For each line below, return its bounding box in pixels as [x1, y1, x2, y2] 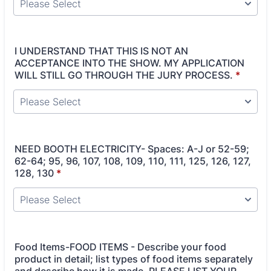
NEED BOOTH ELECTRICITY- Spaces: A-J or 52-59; [15, 143, 249, 155]
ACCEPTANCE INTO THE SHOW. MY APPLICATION [15, 57, 244, 69]
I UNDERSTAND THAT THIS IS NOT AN [15, 45, 188, 57]
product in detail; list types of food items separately [15, 253, 253, 265]
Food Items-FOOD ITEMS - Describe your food [15, 241, 226, 253]
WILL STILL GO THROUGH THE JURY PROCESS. [15, 69, 233, 81]
